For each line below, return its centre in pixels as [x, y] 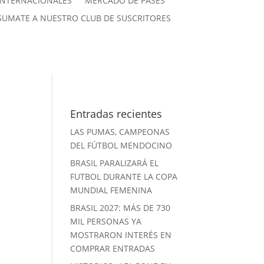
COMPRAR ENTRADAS [113, 249]
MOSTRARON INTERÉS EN [121, 235]
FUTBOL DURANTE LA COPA [124, 177]
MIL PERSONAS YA [106, 222]
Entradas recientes [116, 114]
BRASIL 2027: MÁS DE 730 [121, 208]
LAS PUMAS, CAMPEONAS [120, 132]
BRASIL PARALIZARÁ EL [115, 163]
